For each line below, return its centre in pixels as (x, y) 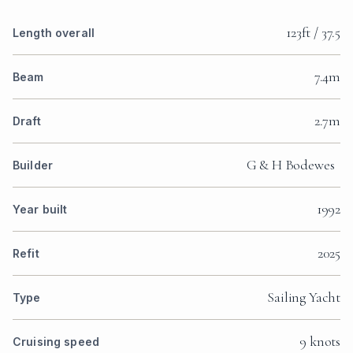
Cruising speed (56, 342)
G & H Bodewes (293, 165)
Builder (33, 165)
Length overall (54, 33)
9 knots (320, 342)
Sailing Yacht (304, 297)
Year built (40, 210)
